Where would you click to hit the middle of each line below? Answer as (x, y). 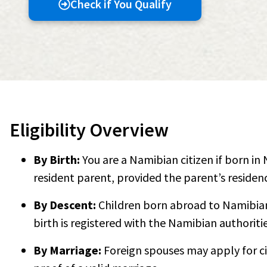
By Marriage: (69, 250)
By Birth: (57, 160)
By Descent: (65, 205)
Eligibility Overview (89, 130)
